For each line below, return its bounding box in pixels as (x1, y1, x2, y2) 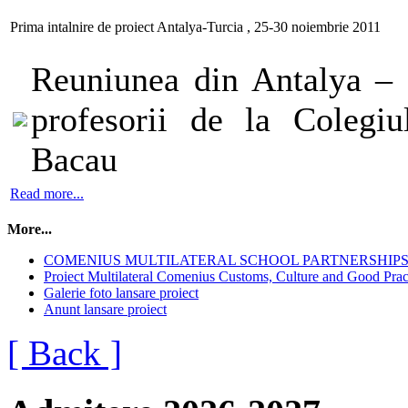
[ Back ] (7, 332, 122, 372)
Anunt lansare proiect (44, 301, 167, 317)
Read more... (10, 185, 84, 201)
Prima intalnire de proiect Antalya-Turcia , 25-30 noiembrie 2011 (10, 18, 381, 35)
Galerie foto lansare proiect (44, 284, 199, 301)
